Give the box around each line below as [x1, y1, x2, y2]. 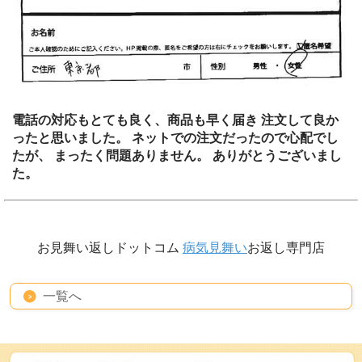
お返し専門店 [247, 241, 325, 255]
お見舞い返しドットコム [37, 241, 183, 255]
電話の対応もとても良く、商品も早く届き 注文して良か [12, 113, 339, 128]
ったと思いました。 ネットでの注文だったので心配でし [12, 131, 339, 145]
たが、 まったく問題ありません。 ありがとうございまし [12, 149, 342, 163]
